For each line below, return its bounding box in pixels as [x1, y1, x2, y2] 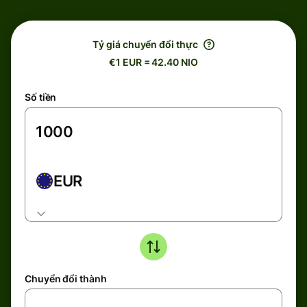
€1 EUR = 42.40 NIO [109, 56, 198, 68]
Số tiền [25, 91, 57, 103]
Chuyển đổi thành [25, 273, 107, 284]
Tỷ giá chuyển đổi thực [93, 38, 198, 50]
